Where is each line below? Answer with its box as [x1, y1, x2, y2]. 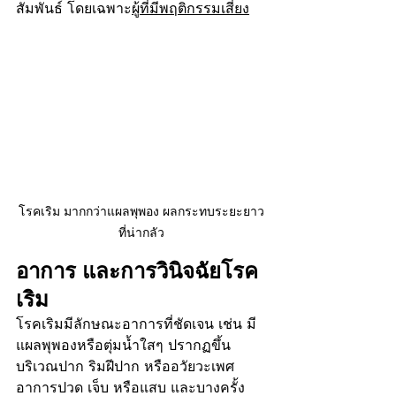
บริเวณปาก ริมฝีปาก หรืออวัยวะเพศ [16, 357, 239, 377]
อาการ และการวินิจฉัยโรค [16, 257, 258, 286]
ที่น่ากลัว [118, 224, 164, 241]
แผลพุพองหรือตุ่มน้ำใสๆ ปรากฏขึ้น [16, 336, 231, 355]
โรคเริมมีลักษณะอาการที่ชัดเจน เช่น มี [16, 315, 256, 334]
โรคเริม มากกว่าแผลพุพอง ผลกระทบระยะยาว [19, 202, 264, 220]
